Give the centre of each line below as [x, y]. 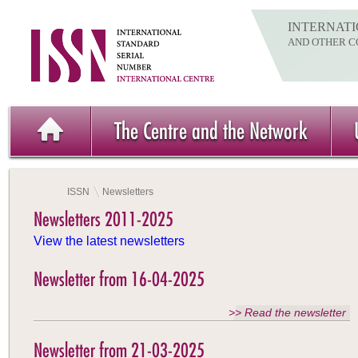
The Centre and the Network [211, 131]
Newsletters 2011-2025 [103, 219]
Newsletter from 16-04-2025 [119, 279]
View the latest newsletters [109, 241]
